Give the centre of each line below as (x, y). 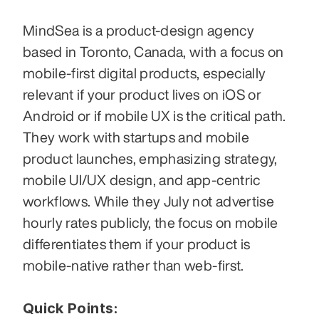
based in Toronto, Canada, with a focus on (153, 52)
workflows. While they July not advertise (149, 202)
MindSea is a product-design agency (138, 31)
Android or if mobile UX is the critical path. (155, 116)
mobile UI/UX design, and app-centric (142, 180)
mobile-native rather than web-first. (135, 266)
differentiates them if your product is (137, 244)
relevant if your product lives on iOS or (142, 95)
